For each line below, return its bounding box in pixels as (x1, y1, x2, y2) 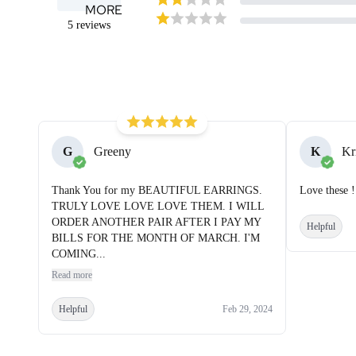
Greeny (94, 145, 131, 159)
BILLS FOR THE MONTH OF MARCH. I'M (52, 231, 260, 244)
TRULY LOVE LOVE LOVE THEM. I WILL (52, 199, 264, 212)
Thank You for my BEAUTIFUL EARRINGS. (52, 184, 262, 196)
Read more (52, 269, 92, 281)
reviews (76, 18, 110, 31)
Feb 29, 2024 (222, 303, 273, 315)
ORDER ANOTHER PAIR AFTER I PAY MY (52, 215, 261, 228)
